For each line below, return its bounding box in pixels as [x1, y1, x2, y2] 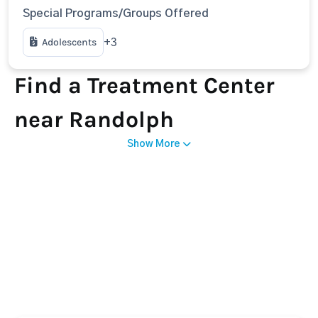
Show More [127, 139, 180, 149]
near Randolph [14, 106, 174, 133]
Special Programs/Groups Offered [23, 8, 209, 19]
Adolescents [42, 36, 97, 48]
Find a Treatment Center [14, 72, 275, 99]
